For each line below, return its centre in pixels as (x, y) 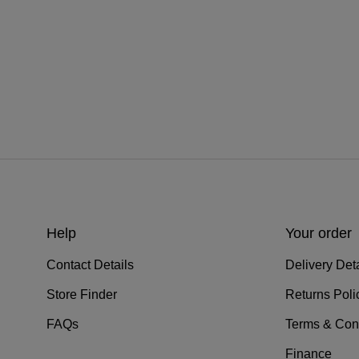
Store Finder (82, 295)
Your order (318, 234)
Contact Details (90, 265)
